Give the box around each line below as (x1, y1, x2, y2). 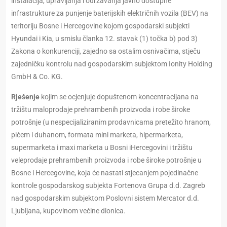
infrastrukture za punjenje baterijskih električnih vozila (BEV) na (11, 9, 208, 18)
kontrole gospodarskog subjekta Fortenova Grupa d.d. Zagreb (11, 181, 205, 190)
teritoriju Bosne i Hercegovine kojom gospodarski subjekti (11, 22, 190, 30)
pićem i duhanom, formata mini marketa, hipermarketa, (11, 131, 183, 139)
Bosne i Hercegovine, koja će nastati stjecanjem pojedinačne (11, 169, 198, 177)
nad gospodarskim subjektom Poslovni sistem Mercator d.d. (11, 194, 199, 203)
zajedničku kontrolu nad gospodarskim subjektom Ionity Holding (11, 60, 212, 68)
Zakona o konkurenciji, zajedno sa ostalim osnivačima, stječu (11, 47, 201, 56)
